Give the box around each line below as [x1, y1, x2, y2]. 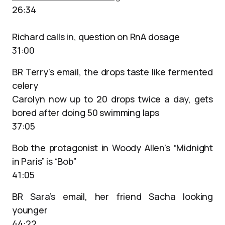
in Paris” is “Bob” [12, 155, 76, 167]
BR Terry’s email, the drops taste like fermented [12, 66, 213, 78]
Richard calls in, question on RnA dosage [12, 31, 180, 43]
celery [12, 79, 38, 91]
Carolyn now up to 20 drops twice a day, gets [12, 93, 213, 105]
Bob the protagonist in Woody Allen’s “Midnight [12, 142, 213, 154]
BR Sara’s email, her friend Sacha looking [12, 190, 213, 202]
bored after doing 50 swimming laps [12, 106, 159, 119]
